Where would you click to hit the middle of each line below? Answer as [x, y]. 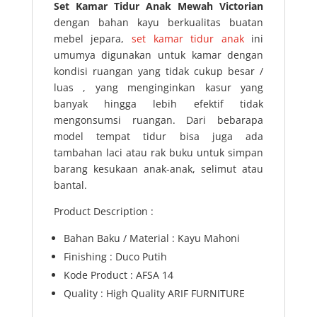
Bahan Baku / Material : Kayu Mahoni [151, 238]
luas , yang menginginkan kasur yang [158, 87]
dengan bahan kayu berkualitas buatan [158, 22]
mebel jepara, [89, 38]
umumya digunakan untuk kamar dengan [158, 54]
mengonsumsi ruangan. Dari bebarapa [158, 120]
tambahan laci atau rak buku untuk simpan [158, 152]
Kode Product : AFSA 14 [118, 275]
